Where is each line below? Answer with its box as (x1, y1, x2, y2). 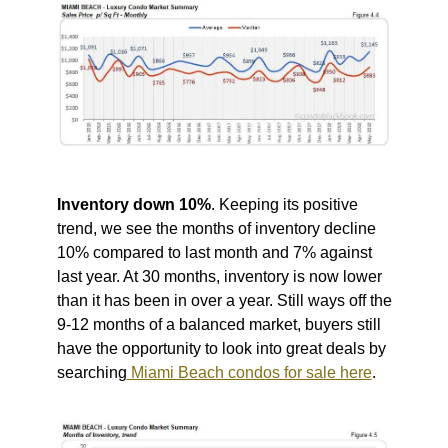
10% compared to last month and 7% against (56, 243, 372, 261)
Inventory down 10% (56, 195, 211, 213)
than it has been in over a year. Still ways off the (56, 291, 392, 309)
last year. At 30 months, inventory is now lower (56, 267, 382, 285)
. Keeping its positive (210, 195, 358, 213)
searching (56, 363, 127, 381)
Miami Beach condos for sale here (126, 363, 372, 381)
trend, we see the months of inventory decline (56, 219, 376, 237)
